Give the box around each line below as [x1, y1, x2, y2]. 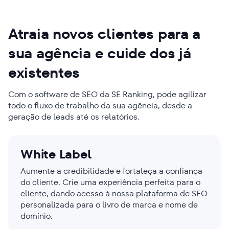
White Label [20, 145, 91, 163]
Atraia [8, 24, 53, 44]
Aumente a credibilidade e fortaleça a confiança [20, 165, 202, 177]
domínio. [20, 210, 53, 222]
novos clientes [53, 24, 154, 44]
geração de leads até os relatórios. [8, 110, 140, 123]
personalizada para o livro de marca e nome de [20, 198, 198, 211]
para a [154, 24, 201, 44]
